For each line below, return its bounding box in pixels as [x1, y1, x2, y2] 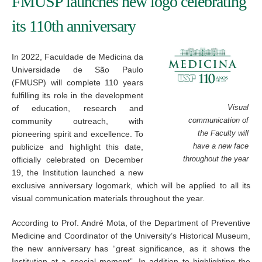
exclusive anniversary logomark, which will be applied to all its [12, 181, 250, 190]
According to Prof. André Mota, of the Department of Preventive [12, 218, 250, 227]
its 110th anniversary [12, 17, 136, 35]
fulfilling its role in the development [12, 91, 144, 100]
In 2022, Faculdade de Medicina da [12, 52, 144, 61]
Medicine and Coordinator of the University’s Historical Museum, [12, 231, 250, 240]
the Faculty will [198, 129, 249, 138]
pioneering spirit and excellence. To [12, 129, 144, 139]
